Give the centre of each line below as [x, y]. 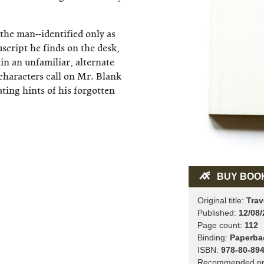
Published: [218, 212]
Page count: [221, 225]
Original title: [222, 200]
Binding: [213, 237]
